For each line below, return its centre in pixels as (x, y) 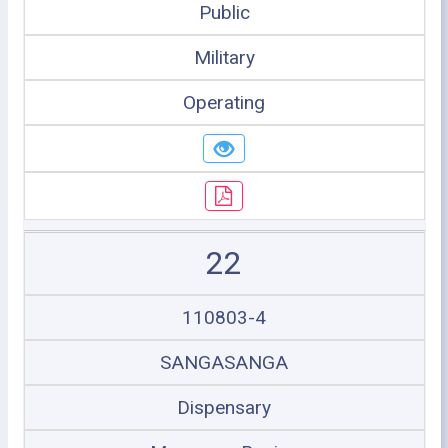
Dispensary (224, 407)
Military (224, 57)
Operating (224, 102)
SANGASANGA (224, 362)
